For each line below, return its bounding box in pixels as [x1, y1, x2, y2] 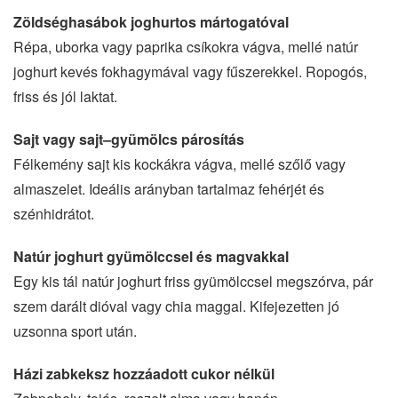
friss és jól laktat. [13, 85, 117, 107]
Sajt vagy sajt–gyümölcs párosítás [13, 128, 244, 149]
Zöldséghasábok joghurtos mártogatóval [13, 11, 289, 32]
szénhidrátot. [13, 203, 94, 224]
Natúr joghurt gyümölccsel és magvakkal [13, 245, 289, 267]
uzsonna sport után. [13, 320, 137, 341]
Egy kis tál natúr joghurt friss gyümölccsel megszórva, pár [13, 270, 373, 291]
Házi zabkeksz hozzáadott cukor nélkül [13, 362, 275, 384]
